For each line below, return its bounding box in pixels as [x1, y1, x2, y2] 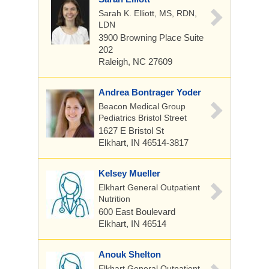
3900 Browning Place [98, 32, 184, 43]
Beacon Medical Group [98, 101, 186, 111]
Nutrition [98, 194, 130, 204]
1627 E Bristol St [98, 125, 164, 136]
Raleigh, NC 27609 [98, 56, 172, 67]
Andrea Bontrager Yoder [98, 87, 201, 97]
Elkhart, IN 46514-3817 [98, 138, 189, 148]
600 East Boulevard [98, 207, 175, 217]
